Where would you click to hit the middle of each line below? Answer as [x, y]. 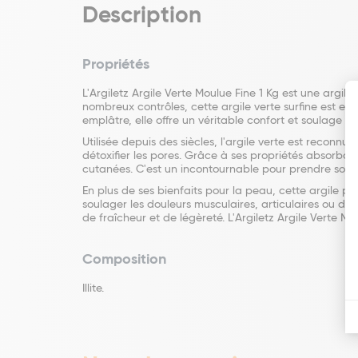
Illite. [93, 288]
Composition [124, 260]
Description [142, 16]
